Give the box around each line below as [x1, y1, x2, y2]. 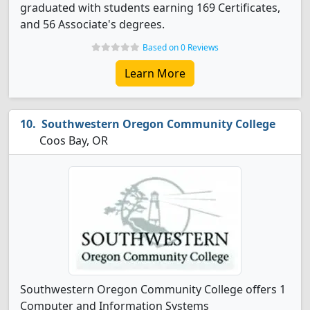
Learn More [125, 66, 185, 81]
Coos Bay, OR [37, 133, 108, 148]
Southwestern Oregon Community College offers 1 [20, 282, 286, 297]
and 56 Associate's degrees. [20, 17, 165, 32]
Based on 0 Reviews [143, 42, 219, 53]
